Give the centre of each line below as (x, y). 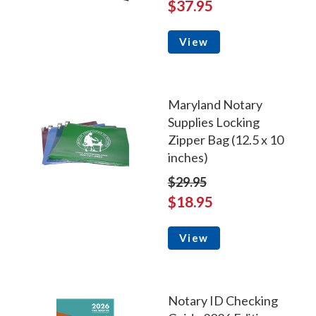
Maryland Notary (215, 105)
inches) (188, 158)
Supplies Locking (213, 122)
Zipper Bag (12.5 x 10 (225, 140)
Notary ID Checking (223, 301)
